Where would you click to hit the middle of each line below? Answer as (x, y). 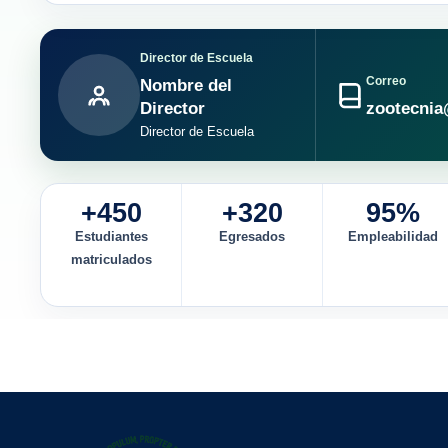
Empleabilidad (393, 236)
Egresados (252, 236)
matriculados (111, 259)
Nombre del (186, 85)
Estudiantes (111, 236)
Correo (385, 80)
